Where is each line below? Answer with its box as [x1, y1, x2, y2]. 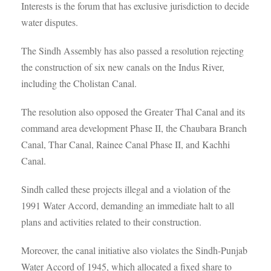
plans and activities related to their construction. [21, 215, 201, 228]
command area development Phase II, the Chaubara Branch [21, 122, 247, 134]
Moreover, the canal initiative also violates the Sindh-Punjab [21, 244, 247, 256]
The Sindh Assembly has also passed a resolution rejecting [21, 44, 244, 57]
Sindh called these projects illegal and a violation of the [21, 183, 230, 195]
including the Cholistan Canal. [21, 77, 137, 90]
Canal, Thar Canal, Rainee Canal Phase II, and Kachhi [21, 138, 230, 151]
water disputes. [21, 16, 78, 28]
